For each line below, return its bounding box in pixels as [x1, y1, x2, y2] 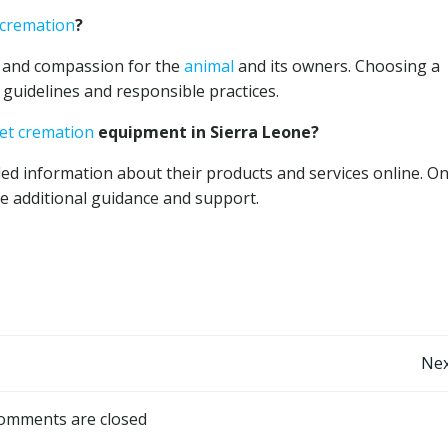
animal [184, 55, 234, 77]
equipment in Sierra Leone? [94, 121, 319, 143]
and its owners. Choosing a [234, 55, 440, 77]
